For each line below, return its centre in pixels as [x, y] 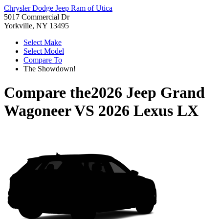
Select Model [44, 51]
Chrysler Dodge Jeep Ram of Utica [58, 8]
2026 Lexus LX [148, 111]
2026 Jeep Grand [148, 93]
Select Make [43, 42]
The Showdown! [50, 69]
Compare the [47, 93]
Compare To [43, 60]
